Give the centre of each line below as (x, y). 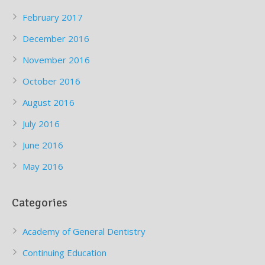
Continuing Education (64, 253)
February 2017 (53, 17)
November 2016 (56, 60)
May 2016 (43, 167)
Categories (40, 203)
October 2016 (51, 81)
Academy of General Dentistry (84, 232)
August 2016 (49, 103)
